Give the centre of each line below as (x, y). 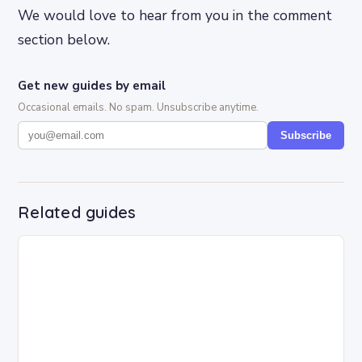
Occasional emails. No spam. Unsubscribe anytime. (139, 107)
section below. (64, 39)
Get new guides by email (92, 85)
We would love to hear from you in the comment (175, 15)
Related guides (77, 212)
